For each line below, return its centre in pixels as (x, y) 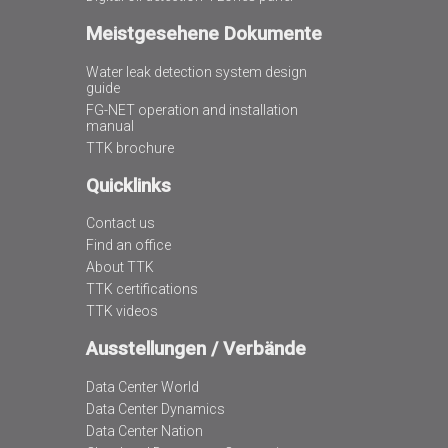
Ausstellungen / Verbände (195, 349)
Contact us (120, 223)
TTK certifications (141, 289)
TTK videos (121, 311)
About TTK (119, 267)
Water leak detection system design (196, 71)
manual (109, 125)
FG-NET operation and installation (191, 109)
